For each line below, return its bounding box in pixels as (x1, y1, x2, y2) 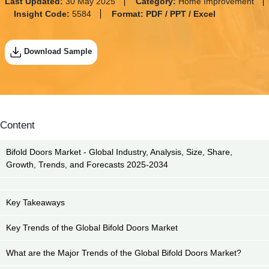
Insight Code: (13, 9, 72, 19)
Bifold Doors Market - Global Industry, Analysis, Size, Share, (6, 147, 232, 157)
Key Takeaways (6, 198, 65, 208)
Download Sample (23, 47, 92, 56)
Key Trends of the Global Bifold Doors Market (6, 223, 178, 233)
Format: (111, 9, 146, 19)
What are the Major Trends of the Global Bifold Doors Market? (6, 248, 241, 258)
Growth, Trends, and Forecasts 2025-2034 (6, 160, 168, 170)
